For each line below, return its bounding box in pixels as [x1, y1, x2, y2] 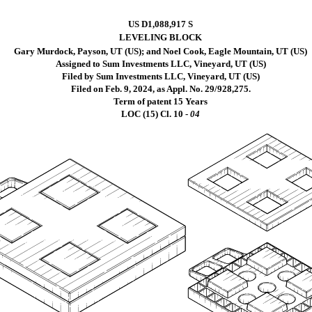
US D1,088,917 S [128, 19, 194, 29]
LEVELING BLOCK [119, 32, 203, 42]
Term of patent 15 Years [114, 96, 208, 107]
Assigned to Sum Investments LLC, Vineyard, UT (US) [55, 58, 266, 69]
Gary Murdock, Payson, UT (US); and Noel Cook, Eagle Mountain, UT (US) [14, 46, 308, 56]
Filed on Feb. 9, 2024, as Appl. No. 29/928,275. [70, 84, 251, 94]
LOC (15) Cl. [121, 109, 174, 119]
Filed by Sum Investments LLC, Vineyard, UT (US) [61, 71, 260, 81]
